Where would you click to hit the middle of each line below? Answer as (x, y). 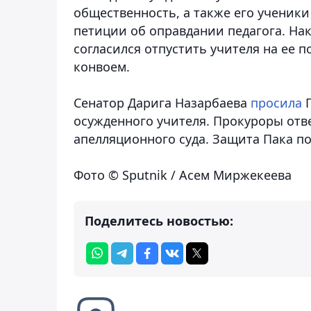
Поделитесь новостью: (159, 220)
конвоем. (102, 66)
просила (276, 102)
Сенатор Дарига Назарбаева (162, 102)
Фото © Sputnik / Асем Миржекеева (183, 175)
